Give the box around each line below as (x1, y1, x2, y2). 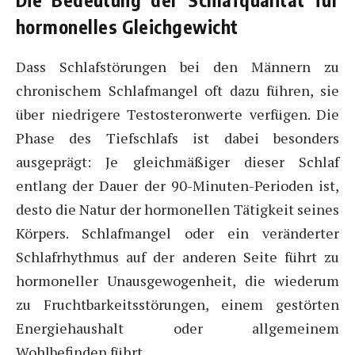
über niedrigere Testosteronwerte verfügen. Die (16, 104, 339, 124)
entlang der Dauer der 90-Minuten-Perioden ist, (16, 175, 339, 195)
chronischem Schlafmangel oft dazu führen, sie (16, 80, 339, 100)
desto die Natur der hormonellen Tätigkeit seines (16, 199, 339, 219)
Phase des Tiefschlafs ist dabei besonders (16, 128, 339, 147)
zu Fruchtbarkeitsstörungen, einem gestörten (16, 294, 339, 314)
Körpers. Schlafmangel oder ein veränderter (16, 223, 339, 242)
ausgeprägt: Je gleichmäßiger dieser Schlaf (16, 151, 339, 171)
